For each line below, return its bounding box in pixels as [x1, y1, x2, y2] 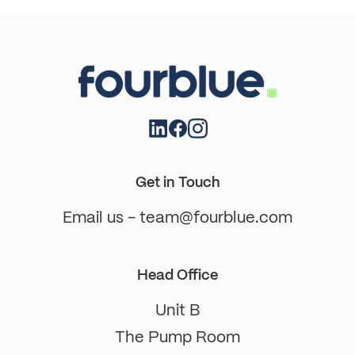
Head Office [137, 265, 218, 284]
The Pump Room [115, 326, 240, 347]
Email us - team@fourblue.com [63, 207, 292, 227]
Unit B [155, 300, 200, 320]
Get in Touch [135, 173, 220, 191]
